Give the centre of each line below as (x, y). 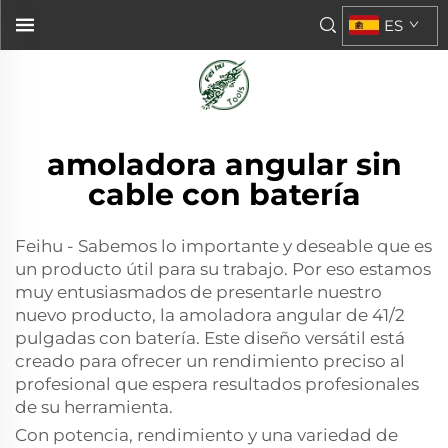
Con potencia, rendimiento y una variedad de (206, 435)
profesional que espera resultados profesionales (217, 384)
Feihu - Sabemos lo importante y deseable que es (223, 246)
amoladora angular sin (224, 164)
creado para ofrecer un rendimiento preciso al (210, 361)
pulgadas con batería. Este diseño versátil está (210, 338)
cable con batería (224, 194)
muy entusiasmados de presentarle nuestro (198, 292)
